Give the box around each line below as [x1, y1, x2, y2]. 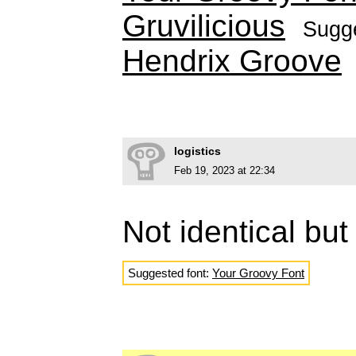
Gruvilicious [122, 8, 285, 43]
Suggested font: [128, 265, 212, 280]
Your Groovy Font [212, 265, 304, 280]
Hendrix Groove [122, 43, 342, 78]
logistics [174, 144, 221, 157]
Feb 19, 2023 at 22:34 [174, 164, 275, 176]
